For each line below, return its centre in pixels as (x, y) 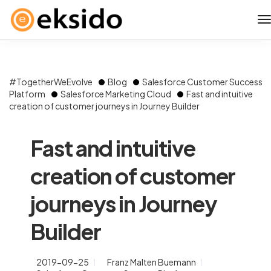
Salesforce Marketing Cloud (116, 94)
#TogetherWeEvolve (51, 82)
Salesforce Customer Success (202, 82)
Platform (27, 94)
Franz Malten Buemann (152, 262)
